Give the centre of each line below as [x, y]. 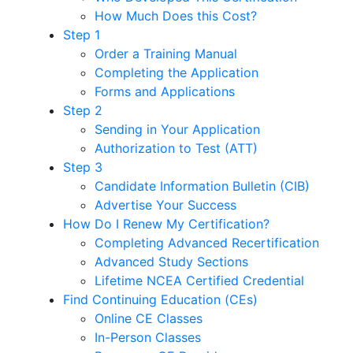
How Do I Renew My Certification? [166, 223]
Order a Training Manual [166, 53]
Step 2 [83, 110]
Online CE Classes [149, 318]
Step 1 [82, 34]
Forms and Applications [165, 91]
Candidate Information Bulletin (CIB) [202, 186]
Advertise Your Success [165, 204]
